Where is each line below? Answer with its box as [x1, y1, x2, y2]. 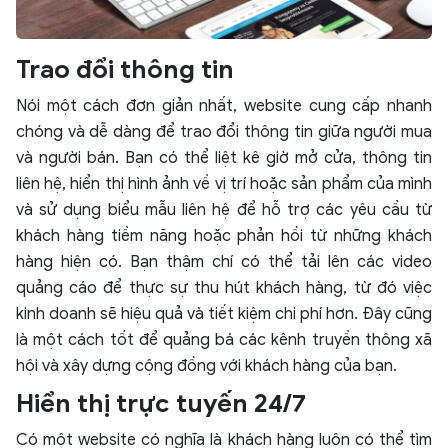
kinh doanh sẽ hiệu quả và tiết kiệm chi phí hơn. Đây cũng [16, 304, 432, 325]
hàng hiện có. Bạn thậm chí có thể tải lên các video [16, 252, 432, 273]
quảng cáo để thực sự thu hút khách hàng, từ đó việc [16, 278, 432, 299]
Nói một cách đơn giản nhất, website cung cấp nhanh [16, 96, 432, 117]
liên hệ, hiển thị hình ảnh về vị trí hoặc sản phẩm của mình [16, 174, 432, 195]
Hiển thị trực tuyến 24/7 [16, 388, 306, 420]
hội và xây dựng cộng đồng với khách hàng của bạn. [16, 356, 397, 377]
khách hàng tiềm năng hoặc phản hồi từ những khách [16, 226, 432, 247]
